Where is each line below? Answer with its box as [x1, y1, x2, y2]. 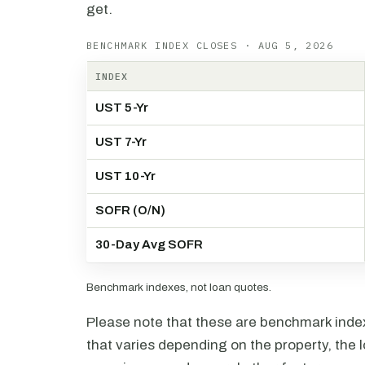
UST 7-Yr [95, 135, 147, 148]
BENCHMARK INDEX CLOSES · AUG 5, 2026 [86, 39, 334, 51]
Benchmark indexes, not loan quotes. [86, 281, 271, 293]
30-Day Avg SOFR [95, 238, 203, 251]
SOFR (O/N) [95, 204, 165, 217]
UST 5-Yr [95, 101, 148, 114]
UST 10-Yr [95, 169, 156, 182]
